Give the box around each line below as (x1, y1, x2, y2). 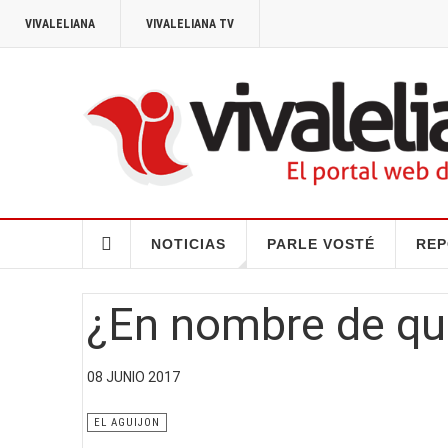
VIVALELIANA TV (146, 17, 234, 31)
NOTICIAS (150, 235, 226, 252)
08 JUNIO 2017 (87, 368, 180, 385)
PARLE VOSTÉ (266, 235, 375, 252)
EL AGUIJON (94, 415, 160, 429)
